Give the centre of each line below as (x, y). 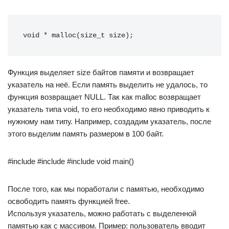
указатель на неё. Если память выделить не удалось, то (108, 85)
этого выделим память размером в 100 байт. (86, 134)
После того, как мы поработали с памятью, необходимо (106, 189)
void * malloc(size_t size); (78, 36)
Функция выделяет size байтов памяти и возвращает (101, 72)
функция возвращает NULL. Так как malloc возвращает (104, 97)
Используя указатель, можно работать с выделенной (102, 213)
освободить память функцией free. (69, 201)
